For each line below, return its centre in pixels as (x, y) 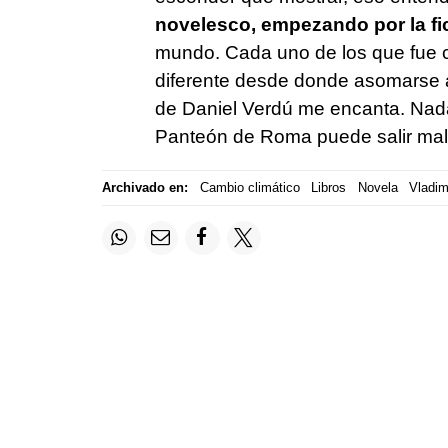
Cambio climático (249, 188)
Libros (328, 188)
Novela (377, 188)
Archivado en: (145, 188)
